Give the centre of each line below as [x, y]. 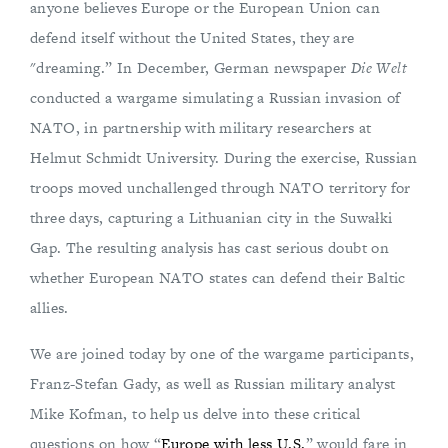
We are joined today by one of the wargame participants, [222, 354]
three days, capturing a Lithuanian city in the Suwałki [211, 218]
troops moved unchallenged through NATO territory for [220, 188]
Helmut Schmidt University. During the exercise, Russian [223, 158]
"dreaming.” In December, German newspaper [190, 68]
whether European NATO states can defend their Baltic [218, 278]
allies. [49, 308]
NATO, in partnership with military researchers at [201, 128]
